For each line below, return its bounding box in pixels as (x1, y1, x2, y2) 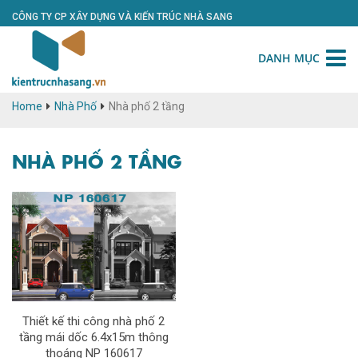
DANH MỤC (258, 50, 320, 66)
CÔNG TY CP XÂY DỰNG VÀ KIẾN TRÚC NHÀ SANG (12, 11, 233, 22)
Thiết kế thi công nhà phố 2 (22, 313, 165, 328)
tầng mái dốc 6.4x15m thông (18, 329, 169, 344)
